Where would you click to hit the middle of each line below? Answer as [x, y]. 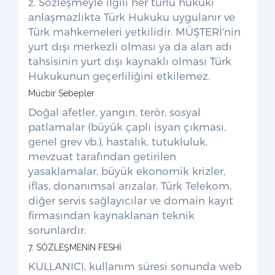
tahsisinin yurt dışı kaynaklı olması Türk [130, 61]
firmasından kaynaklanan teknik [111, 215]
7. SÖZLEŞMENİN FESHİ [75, 247]
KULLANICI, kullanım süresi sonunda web [135, 266]
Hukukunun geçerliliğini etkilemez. [119, 76]
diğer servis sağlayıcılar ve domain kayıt [131, 200]
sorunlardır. [57, 230]
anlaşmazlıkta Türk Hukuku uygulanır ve [132, 17]
